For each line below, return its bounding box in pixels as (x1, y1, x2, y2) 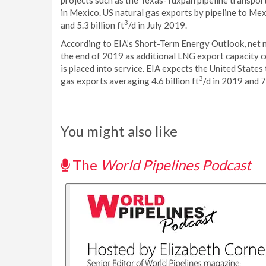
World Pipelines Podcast (100, 156, 251, 173)
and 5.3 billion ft (61, 20, 124, 30)
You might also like (61, 122, 178, 140)
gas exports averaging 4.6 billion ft (61, 75, 199, 86)
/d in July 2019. (128, 20, 187, 30)
